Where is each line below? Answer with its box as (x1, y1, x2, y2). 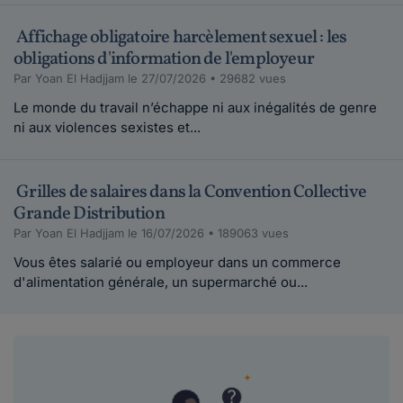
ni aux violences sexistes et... (13, 118, 201, 136)
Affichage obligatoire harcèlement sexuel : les (13, 24, 347, 50)
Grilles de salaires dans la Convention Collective (13, 179, 367, 205)
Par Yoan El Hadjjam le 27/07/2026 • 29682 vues (13, 70, 286, 85)
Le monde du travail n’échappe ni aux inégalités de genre (13, 98, 377, 116)
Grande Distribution (13, 201, 165, 227)
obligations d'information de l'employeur (13, 46, 315, 72)
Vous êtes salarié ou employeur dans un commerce (13, 253, 341, 271)
